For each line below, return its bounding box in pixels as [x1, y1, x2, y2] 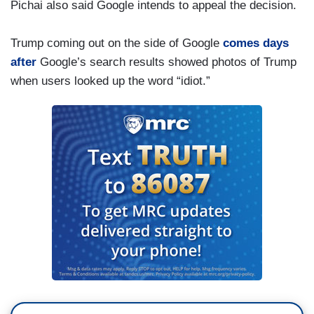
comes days [223, 36, 289, 50]
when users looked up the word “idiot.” [11, 74, 210, 88]
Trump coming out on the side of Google [11, 36, 223, 50]
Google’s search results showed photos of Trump [36, 55, 296, 69]
